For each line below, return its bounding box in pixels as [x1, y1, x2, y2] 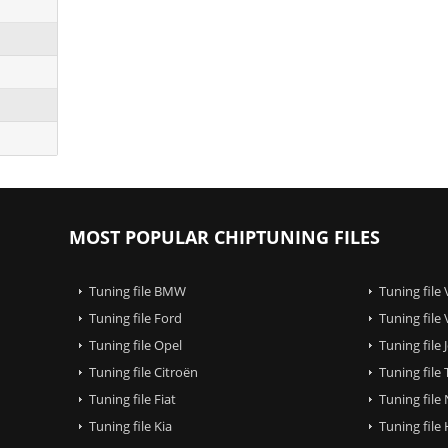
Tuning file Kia [88, 416, 172, 435]
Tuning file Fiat [88, 389, 176, 408]
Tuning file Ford [88, 308, 182, 327]
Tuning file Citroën [88, 362, 198, 381]
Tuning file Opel [88, 335, 182, 354]
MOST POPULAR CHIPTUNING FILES [68, 224, 380, 249]
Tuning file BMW [88, 281, 186, 300]
